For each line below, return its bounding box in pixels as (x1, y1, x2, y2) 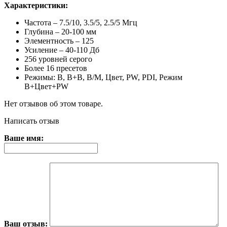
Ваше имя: (4, 133, 44, 142)
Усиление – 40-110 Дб (24, 45, 99, 54)
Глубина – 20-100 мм (24, 27, 96, 36)
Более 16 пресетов (24, 63, 87, 72)
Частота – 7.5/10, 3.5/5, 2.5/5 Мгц (24, 18, 137, 27)
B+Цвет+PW (24, 82, 68, 91)
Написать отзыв (4, 116, 59, 125)
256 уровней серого (24, 54, 92, 63)
